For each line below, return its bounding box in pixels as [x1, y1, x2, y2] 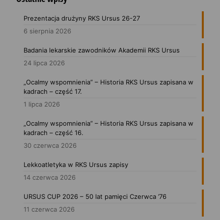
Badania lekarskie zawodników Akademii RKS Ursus [24, 46, 180, 54]
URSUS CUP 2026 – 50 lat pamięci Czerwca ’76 [24, 192, 166, 200]
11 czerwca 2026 [24, 205, 75, 213]
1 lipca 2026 [24, 100, 60, 108]
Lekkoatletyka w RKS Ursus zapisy [24, 160, 128, 168]
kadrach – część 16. [24, 128, 83, 137]
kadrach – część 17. [24, 87, 82, 95]
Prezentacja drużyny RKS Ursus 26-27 [24, 14, 140, 22]
